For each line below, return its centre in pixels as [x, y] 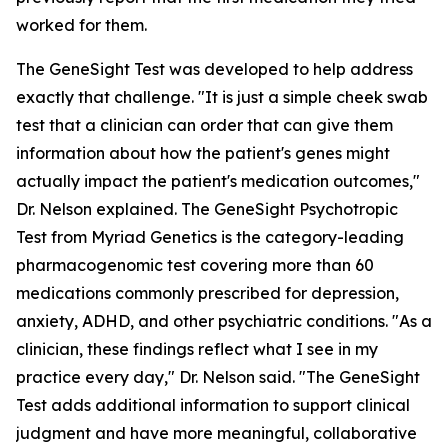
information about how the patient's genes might [203, 153]
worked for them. [81, 25]
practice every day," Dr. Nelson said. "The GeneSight [218, 377]
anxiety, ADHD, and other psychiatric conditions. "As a [224, 321]
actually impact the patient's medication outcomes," [218, 181]
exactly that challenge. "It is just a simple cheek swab [222, 97]
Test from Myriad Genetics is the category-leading [210, 237]
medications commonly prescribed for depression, [207, 293]
